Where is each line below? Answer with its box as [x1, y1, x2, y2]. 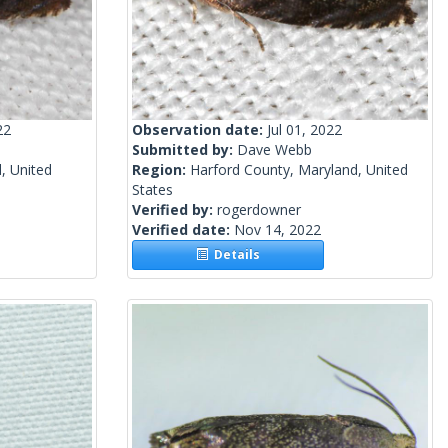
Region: [132, 160, 190, 180]
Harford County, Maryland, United [190, 160, 408, 180]
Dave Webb [237, 140, 312, 160]
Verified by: [132, 200, 217, 220]
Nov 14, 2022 [234, 220, 321, 240]
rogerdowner [217, 200, 301, 220]
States [132, 180, 173, 200]
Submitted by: [132, 140, 237, 160]
